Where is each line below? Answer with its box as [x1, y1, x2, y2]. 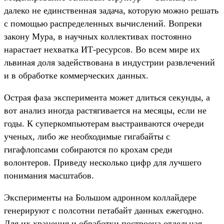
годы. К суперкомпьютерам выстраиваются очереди [4, 118, 204, 128]
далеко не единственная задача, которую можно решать [4, 5, 218, 15]
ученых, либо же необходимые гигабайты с [4, 131, 170, 141]
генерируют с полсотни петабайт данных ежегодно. [4, 205, 204, 215]
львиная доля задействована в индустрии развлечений [4, 57, 215, 67]
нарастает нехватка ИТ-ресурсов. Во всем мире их [4, 44, 200, 54]
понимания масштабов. [4, 170, 94, 180]
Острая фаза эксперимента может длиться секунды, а [4, 92, 210, 102]
